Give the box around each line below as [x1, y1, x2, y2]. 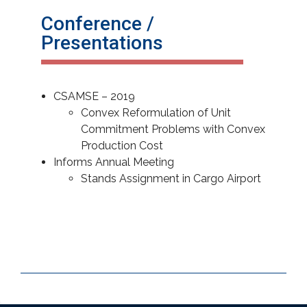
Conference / [41, 12, 154, 35]
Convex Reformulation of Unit [81, 106, 231, 119]
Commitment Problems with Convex [81, 123, 265, 136]
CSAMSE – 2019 [53, 90, 135, 103]
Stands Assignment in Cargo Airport [81, 172, 261, 185]
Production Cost [81, 139, 163, 152]
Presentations [41, 32, 163, 54]
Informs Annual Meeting [53, 156, 174, 169]
